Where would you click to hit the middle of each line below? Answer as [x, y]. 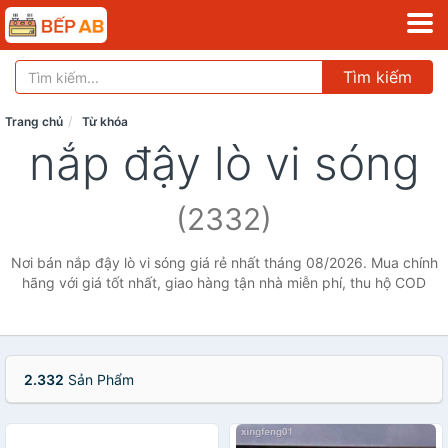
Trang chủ [34, 121]
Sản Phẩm [99, 379]
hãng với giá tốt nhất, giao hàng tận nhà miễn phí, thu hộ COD [224, 282]
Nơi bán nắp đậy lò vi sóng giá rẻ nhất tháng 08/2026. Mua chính [224, 262]
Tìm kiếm [377, 77]
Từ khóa [105, 121]
